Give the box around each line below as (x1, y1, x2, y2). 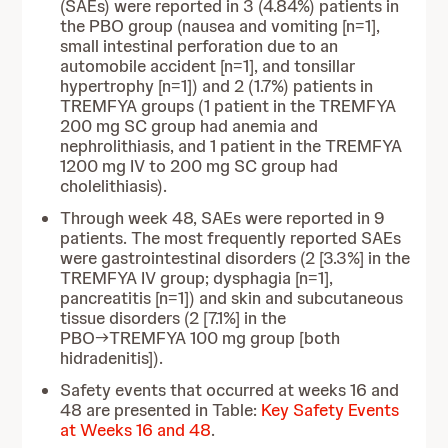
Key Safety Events (261, 399, 400, 421)
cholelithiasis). (60, 175, 168, 197)
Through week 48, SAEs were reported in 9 (60, 207, 386, 229)
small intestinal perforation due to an (60, 35, 339, 57)
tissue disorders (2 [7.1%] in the (60, 307, 287, 329)
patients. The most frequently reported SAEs (60, 227, 402, 249)
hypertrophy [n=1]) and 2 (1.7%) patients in (60, 75, 374, 97)
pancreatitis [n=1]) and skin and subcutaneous (60, 287, 404, 309)
